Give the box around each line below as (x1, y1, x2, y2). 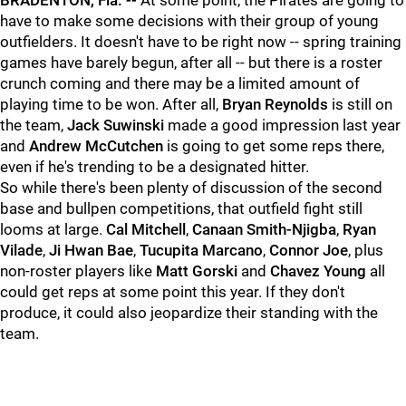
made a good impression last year (168, 116, 401, 134)
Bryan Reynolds (222, 95, 328, 113)
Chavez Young (270, 262, 366, 280)
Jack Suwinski (67, 116, 168, 134)
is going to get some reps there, (167, 137, 384, 155)
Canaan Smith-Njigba (192, 220, 336, 238)
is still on (328, 95, 392, 113)
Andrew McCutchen (25, 137, 167, 155)
